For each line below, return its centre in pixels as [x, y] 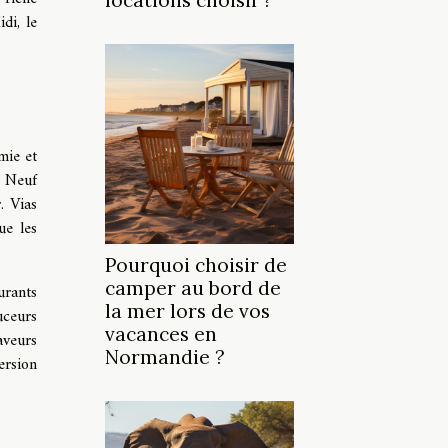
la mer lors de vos [187, 311]
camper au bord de [193, 288]
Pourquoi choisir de [196, 265]
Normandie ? [165, 357]
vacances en [161, 334]
